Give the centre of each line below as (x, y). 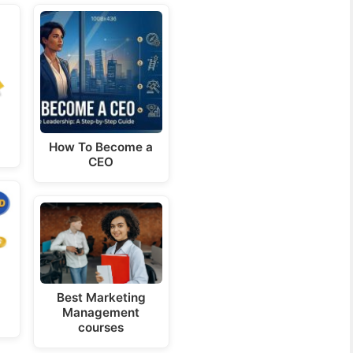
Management (101, 313)
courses (101, 328)
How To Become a (101, 147)
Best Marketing (101, 298)
